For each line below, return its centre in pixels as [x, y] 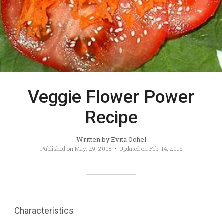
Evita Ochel [128, 139]
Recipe [111, 118]
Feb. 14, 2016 [166, 149]
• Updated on [130, 149]
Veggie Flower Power [111, 97]
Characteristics [44, 210]
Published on [57, 149]
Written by [93, 139]
